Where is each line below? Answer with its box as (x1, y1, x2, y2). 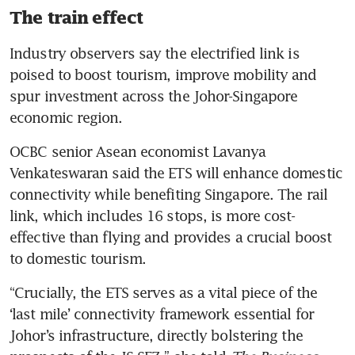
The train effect (10, 8, 143, 28)
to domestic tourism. (10, 250, 147, 268)
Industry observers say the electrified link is (10, 44, 300, 63)
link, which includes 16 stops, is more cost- (10, 207, 296, 225)
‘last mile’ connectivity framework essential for (10, 305, 314, 323)
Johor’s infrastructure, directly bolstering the (10, 326, 303, 345)
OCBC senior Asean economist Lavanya (10, 143, 266, 161)
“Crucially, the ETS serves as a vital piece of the (10, 284, 318, 302)
